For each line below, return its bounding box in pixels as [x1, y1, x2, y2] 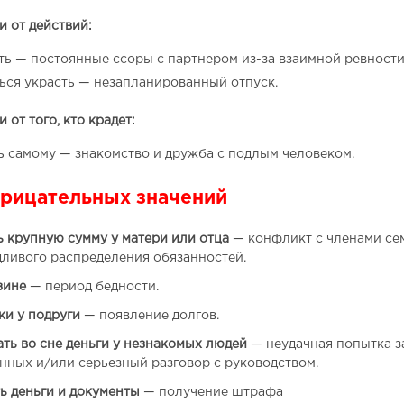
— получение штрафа [139, 386, 283, 398]
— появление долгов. [79, 309, 219, 321]
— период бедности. [25, 280, 159, 292]
